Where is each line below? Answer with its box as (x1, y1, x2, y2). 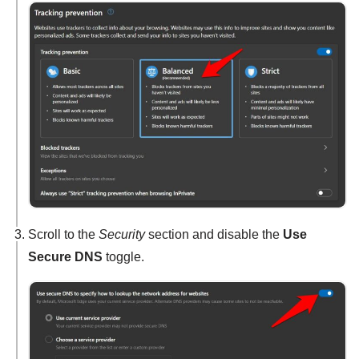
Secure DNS (28, 249, 103, 264)
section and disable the (145, 227, 283, 241)
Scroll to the (28, 227, 99, 241)
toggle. (103, 249, 144, 264)
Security (99, 227, 145, 241)
